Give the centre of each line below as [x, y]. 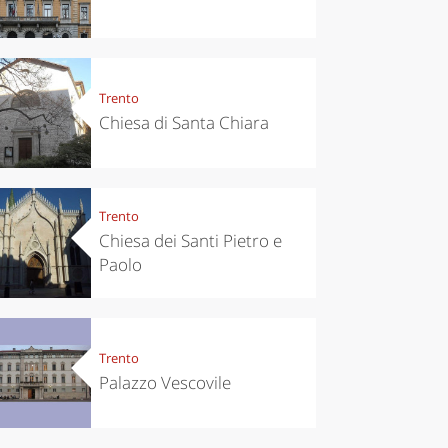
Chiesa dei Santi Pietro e [190, 241]
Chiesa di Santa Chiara [183, 123]
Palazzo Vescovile [164, 383]
